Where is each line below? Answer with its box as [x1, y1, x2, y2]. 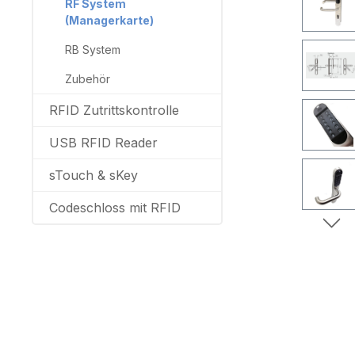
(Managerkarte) [64, 13, 154, 27]
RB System [64, 42, 120, 56]
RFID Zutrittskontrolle [48, 101, 179, 118]
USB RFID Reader [48, 134, 158, 151]
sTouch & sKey [48, 166, 138, 183]
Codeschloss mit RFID [48, 199, 181, 216]
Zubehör [64, 71, 110, 86]
